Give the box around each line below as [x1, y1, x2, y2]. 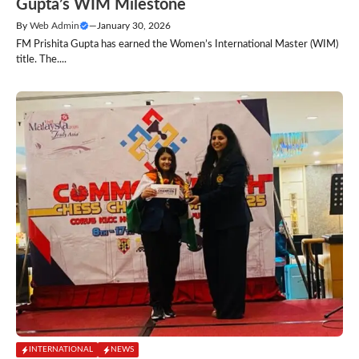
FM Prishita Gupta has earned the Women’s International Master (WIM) [16, 39, 338, 50]
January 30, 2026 [97, 21, 171, 31]
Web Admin [30, 21, 79, 31]
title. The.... [16, 54, 67, 66]
